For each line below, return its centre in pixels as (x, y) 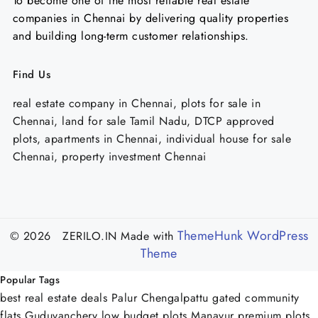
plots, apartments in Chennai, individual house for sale (152, 138)
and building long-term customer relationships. (131, 35)
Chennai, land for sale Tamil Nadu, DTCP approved (143, 121)
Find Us (31, 74)
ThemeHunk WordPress (243, 236)
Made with (147, 236)
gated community (256, 298)
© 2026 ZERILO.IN (65, 236)
